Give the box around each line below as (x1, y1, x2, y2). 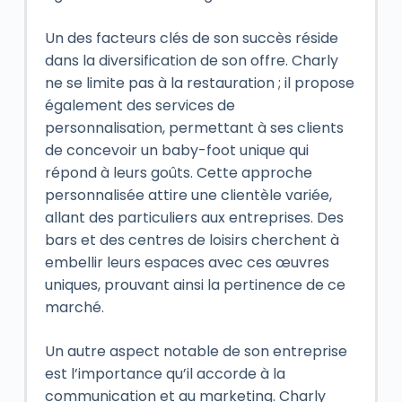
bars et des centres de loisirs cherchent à (44, 229, 339, 250)
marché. (44, 296, 104, 318)
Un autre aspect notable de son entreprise (44, 340, 347, 362)
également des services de (44, 94, 235, 116)
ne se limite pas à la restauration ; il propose (44, 72, 354, 93)
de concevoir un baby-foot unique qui (44, 139, 309, 161)
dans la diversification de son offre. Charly (44, 49, 338, 71)
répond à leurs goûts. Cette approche (44, 162, 312, 183)
